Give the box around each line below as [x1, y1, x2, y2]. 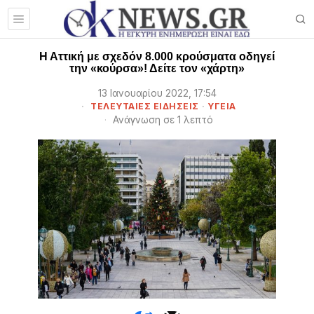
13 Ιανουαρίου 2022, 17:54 [97, 88, 217, 99]
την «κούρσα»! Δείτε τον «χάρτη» [69, 62, 245, 74]
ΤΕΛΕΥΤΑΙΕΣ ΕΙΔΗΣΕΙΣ [90, 101, 199, 111]
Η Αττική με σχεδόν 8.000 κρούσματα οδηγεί [39, 50, 275, 62]
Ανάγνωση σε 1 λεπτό [110, 114, 213, 125]
